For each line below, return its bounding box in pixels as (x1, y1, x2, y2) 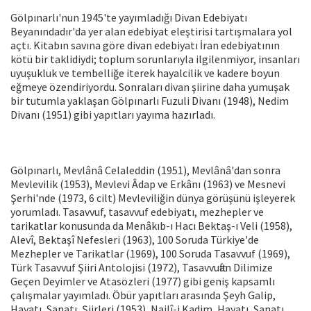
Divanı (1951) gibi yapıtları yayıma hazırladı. (10, 108, 215, 122)
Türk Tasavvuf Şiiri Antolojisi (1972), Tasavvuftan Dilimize (10, 260, 273, 275)
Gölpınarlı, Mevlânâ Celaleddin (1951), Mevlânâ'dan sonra (10, 163, 280, 178)
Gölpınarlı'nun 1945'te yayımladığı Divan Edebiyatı (10, 10, 247, 25)
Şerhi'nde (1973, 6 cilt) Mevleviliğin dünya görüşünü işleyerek (10, 191, 295, 205)
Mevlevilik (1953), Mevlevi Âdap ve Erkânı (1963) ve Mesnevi (10, 177, 285, 192)
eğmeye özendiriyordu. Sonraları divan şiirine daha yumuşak (10, 80, 289, 94)
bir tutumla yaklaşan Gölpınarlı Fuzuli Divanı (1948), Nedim (10, 94, 289, 108)
